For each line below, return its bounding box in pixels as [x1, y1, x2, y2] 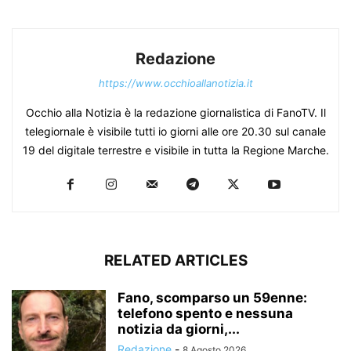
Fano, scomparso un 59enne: [118, 289, 307, 306]
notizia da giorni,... [118, 320, 240, 337]
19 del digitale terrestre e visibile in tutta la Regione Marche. [22, 143, 329, 157]
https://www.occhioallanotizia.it [98, 76, 253, 89]
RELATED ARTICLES [103, 251, 248, 270]
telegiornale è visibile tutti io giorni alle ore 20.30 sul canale [25, 124, 326, 138]
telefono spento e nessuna [118, 305, 293, 321]
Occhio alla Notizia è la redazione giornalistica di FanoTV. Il [25, 105, 326, 119]
